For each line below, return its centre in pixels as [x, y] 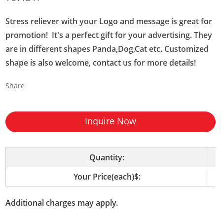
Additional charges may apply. [62, 203]
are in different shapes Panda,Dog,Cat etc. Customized [107, 49]
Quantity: [107, 158]
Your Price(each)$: [107, 177]
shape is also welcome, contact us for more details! [101, 63]
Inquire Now [110, 121]
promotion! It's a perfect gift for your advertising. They [109, 35]
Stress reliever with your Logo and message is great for [109, 21]
